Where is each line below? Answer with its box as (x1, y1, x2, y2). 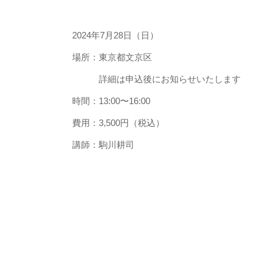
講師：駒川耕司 (72, 140, 134, 150)
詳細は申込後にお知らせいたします (72, 74, 241, 84)
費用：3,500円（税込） (72, 118, 164, 128)
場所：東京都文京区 (72, 52, 152, 62)
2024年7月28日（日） (72, 30, 159, 40)
